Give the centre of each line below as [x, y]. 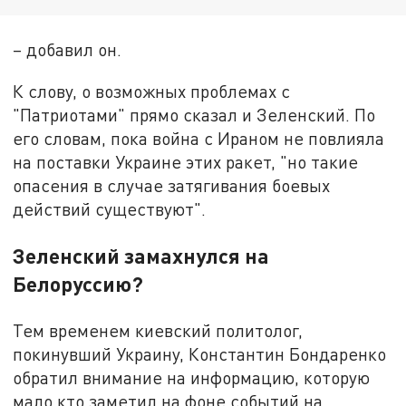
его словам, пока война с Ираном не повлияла [199, 139]
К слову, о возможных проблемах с [152, 92]
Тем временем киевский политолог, [158, 331]
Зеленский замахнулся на [141, 256]
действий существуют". [110, 209]
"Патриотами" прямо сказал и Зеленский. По [194, 115]
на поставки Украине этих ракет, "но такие [186, 162]
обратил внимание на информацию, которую [192, 378]
